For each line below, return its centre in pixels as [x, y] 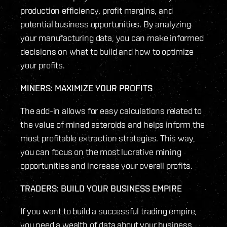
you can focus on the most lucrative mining [101, 152]
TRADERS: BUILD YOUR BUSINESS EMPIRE [101, 188]
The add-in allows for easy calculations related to [111, 111]
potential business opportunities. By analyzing [106, 24]
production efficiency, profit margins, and [97, 11]
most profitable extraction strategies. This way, [108, 138]
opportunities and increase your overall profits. [106, 166]
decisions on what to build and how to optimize [107, 52]
